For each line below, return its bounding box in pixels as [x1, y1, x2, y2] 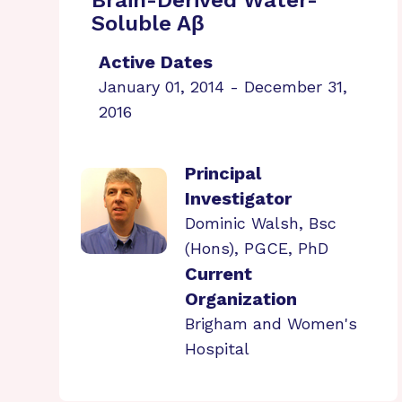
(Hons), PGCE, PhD [185, 239, 328, 258]
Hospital [185, 339, 249, 358]
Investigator [185, 188, 292, 209]
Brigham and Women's [185, 314, 357, 333]
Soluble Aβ [92, 11, 205, 36]
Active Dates [99, 51, 213, 73]
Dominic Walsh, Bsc [185, 214, 336, 232]
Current [185, 263, 252, 284]
